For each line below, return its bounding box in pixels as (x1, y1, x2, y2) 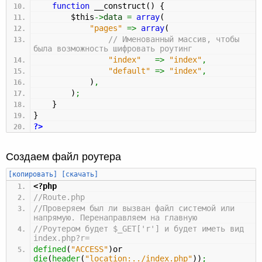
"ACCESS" (71, 244, 108, 254)
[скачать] (61, 170, 98, 178)
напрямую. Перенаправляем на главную (33, 212, 197, 222)
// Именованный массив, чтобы (108, 34, 239, 44)
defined (33, 244, 66, 254)
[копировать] (8, 170, 57, 178)
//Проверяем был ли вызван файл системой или (33, 203, 235, 213)
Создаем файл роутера (6, 150, 121, 163)
